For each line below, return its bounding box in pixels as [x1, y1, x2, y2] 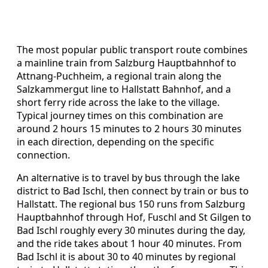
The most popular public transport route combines [17, 42, 248, 56]
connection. [17, 148, 70, 162]
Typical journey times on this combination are [17, 108, 223, 122]
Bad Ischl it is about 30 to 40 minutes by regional [17, 249, 236, 263]
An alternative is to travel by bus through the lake [17, 170, 240, 184]
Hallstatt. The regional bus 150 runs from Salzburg [17, 197, 245, 211]
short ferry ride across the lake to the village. [17, 95, 220, 109]
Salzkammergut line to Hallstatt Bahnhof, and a [17, 82, 231, 96]
